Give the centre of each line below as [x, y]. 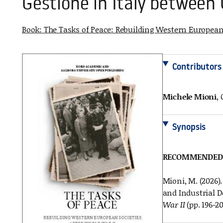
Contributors [197, 66]
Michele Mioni [189, 96]
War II [174, 204]
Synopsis [189, 127]
